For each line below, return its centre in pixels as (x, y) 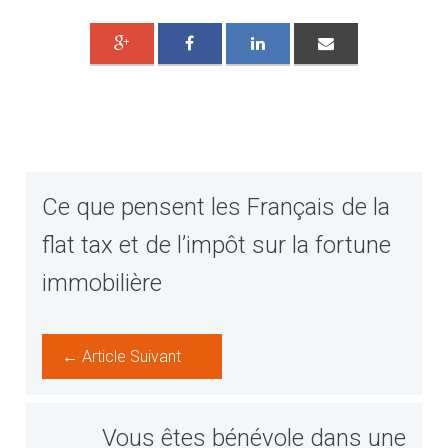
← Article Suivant (122, 357)
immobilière (102, 283)
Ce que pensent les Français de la (216, 207)
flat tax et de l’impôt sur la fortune (217, 245)
